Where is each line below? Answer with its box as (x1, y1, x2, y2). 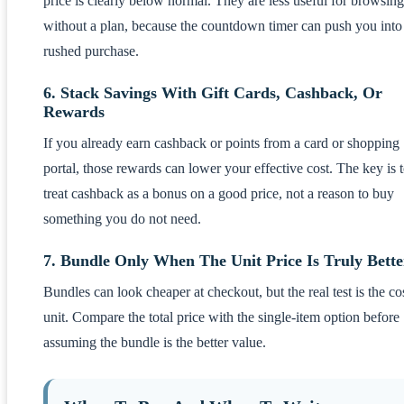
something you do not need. (43, 210, 201, 226)
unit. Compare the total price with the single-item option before (43, 308, 399, 325)
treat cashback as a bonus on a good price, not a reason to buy (43, 185, 394, 201)
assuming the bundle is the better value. (43, 334, 266, 350)
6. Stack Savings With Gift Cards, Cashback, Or (43, 83, 382, 102)
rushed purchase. (43, 42, 139, 59)
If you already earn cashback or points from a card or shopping (43, 134, 399, 151)
